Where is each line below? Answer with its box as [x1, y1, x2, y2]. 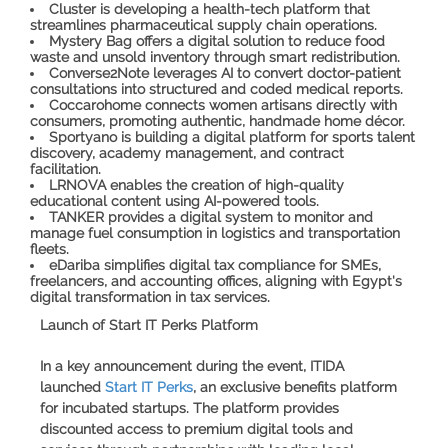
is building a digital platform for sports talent [117, 128, 415, 145]
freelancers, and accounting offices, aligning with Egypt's [30, 272, 402, 289]
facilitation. [30, 160, 101, 177]
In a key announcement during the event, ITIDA [40, 357, 344, 374]
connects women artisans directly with [141, 96, 397, 113]
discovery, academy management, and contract [30, 144, 344, 161]
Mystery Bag [49, 32, 132, 49]
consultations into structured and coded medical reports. [30, 80, 403, 97]
